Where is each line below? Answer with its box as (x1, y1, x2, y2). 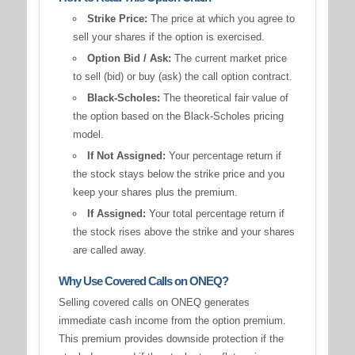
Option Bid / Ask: (86, 52, 171, 65)
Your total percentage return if (145, 208, 284, 220)
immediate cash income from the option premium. (58, 315, 286, 327)
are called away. (72, 244, 147, 257)
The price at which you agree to (147, 13, 295, 25)
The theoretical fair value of (159, 92, 288, 105)
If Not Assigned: (86, 150, 166, 162)
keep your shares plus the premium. (72, 186, 238, 199)
